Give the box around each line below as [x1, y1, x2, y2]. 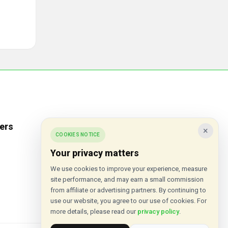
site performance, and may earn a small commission [50, 176, 204, 183]
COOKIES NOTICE [55, 132, 100, 137]
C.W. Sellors [78, 159, 116, 167]
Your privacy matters [50, 148, 139, 158]
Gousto [78, 195, 102, 203]
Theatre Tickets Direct [78, 177, 150, 185]
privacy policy [137, 208, 179, 215]
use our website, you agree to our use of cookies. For [50, 197, 207, 205]
